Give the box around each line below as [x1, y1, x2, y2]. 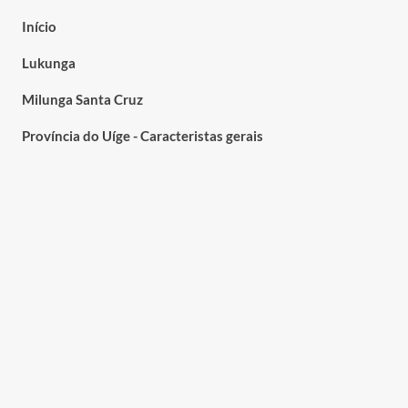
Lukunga [21, 54, 76, 71]
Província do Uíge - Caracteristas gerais [21, 127, 263, 144]
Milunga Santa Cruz [21, 90, 143, 107]
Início [21, 17, 56, 35]
